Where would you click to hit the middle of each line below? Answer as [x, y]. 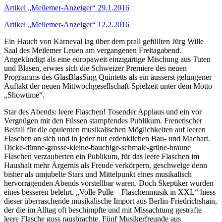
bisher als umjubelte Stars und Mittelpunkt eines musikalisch [98, 174]
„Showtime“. [24, 95]
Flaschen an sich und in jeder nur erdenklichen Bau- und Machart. [107, 138]
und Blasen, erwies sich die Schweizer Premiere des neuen [95, 68]
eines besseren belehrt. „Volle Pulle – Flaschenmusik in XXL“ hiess [110, 192]
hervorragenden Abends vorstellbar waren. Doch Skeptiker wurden [109, 183]
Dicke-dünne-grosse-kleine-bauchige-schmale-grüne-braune [97, 147]
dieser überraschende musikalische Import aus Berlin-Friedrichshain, [111, 201]
